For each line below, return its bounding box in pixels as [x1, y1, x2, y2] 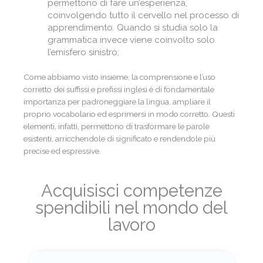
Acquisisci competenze [41, 181, 222, 201]
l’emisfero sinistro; [48, 47, 120, 58]
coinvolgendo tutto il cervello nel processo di [48, 10, 240, 21]
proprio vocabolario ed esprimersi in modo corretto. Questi [23, 109, 235, 119]
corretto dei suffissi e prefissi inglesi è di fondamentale [23, 84, 214, 94]
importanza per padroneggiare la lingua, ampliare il [23, 96, 211, 106]
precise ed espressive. [23, 146, 101, 156]
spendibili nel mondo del [35, 198, 228, 218]
